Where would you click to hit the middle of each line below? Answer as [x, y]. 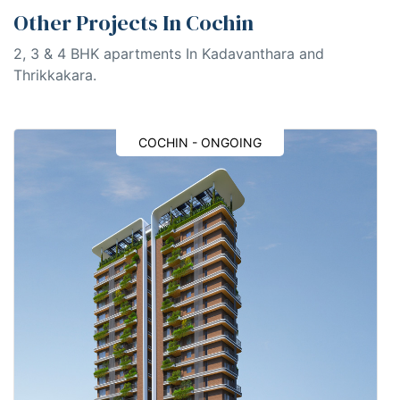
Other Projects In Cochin [133, 22]
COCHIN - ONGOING [200, 142]
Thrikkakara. [55, 75]
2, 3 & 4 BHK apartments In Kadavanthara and [169, 53]
